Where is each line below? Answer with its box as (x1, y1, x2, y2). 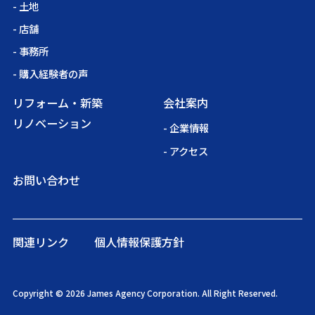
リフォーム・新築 (12, 94, 103, 112)
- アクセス (163, 143, 209, 158)
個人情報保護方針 (94, 233, 185, 250)
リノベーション (12, 115, 91, 132)
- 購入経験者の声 (12, 66, 88, 82)
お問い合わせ (12, 171, 80, 188)
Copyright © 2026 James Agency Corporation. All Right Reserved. (12, 286, 278, 299)
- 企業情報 (163, 120, 210, 136)
